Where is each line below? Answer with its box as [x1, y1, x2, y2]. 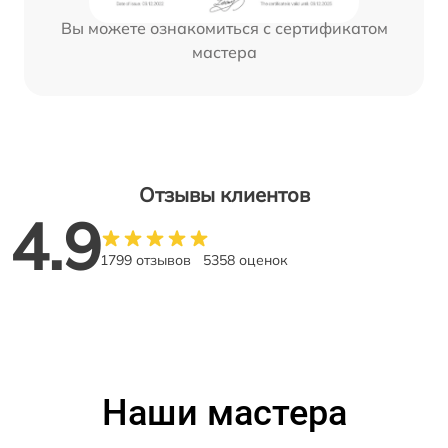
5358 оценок [203, 250, 288, 269]
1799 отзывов [100, 250, 191, 269]
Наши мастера [101, 391, 347, 434]
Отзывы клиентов [138, 181, 310, 207]
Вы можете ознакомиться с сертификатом [60, 17, 388, 38]
